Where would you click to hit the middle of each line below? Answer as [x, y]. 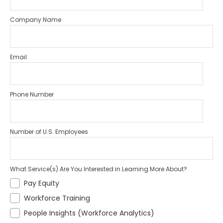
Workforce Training [57, 198]
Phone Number [32, 95]
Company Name [36, 20]
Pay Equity [42, 183]
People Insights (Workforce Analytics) [89, 213]
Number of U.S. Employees [49, 132]
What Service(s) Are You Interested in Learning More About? [99, 169]
